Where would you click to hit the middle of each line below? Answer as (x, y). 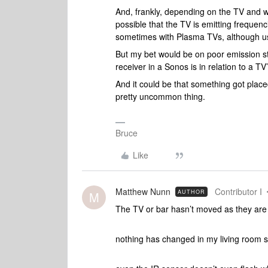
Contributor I (238, 191)
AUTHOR (191, 192)
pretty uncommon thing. (162, 96)
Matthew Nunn (143, 191)
